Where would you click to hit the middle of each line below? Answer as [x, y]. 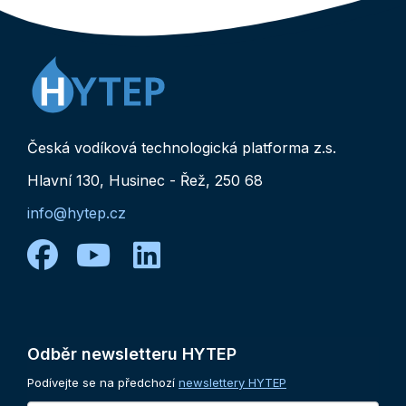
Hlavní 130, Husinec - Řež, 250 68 [145, 180]
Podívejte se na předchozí [101, 382]
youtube [170, 254]
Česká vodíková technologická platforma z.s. [182, 147]
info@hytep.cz [77, 213]
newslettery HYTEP [232, 382]
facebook [126, 254]
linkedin [217, 254]
